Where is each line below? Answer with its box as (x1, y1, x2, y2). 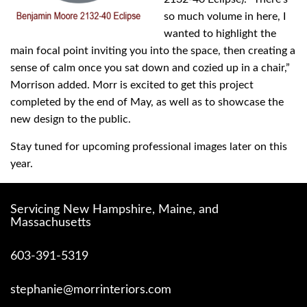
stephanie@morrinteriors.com (10, 284, 171, 296)
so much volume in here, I (164, 10, 286, 22)
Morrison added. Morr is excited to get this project (10, 79, 254, 90)
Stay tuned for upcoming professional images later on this (10, 140, 287, 152)
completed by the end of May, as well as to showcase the (10, 96, 284, 108)
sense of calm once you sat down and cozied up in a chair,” (10, 62, 290, 73)
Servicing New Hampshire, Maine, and (10, 204, 219, 216)
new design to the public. (10, 113, 131, 125)
